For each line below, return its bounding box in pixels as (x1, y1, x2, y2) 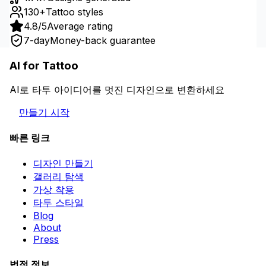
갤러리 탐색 (33, 170, 84, 183)
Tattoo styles (46, 6, 103, 18)
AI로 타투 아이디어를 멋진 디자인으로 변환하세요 (9, 83, 224, 96)
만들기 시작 (19, 106, 69, 118)
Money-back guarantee (50, 34, 156, 47)
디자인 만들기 (33, 157, 93, 170)
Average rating (47, 20, 113, 33)
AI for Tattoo (9, 59, 78, 73)
